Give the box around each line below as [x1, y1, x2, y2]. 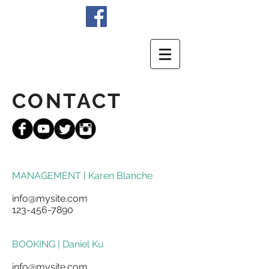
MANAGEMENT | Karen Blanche [12, 170, 153, 181]
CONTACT [12, 89, 122, 113]
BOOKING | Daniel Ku [12, 238, 106, 250]
